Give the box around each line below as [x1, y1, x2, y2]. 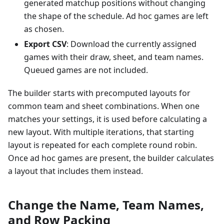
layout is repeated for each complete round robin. [8, 139, 197, 151]
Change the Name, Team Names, [8, 196, 204, 213]
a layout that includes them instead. [8, 165, 143, 177]
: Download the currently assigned [66, 38, 196, 50]
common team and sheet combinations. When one [8, 100, 199, 112]
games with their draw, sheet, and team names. [24, 51, 203, 63]
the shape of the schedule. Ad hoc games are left [24, 10, 208, 22]
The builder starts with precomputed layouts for [8, 87, 190, 99]
